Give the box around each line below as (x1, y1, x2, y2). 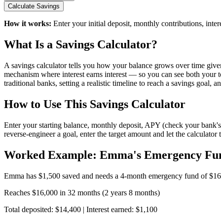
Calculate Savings (8, 2, 60, 10)
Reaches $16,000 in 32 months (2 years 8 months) (4, 188, 160, 197)
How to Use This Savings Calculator (4, 97, 185, 110)
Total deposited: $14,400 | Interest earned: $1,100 (4, 205, 157, 214)
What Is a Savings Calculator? (4, 38, 157, 51)
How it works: (4, 19, 51, 28)
